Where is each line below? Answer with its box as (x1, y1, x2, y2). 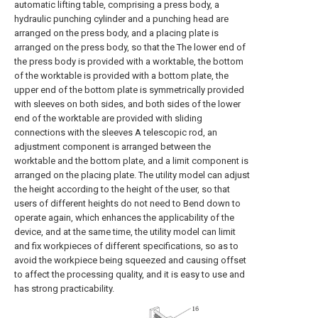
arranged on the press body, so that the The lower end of (14, 42, 246, 53)
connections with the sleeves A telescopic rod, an (14, 127, 217, 138)
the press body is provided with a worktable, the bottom (14, 56, 243, 67)
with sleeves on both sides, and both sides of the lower (14, 99, 241, 109)
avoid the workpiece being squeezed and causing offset (14, 255, 246, 265)
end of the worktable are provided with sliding (14, 113, 202, 124)
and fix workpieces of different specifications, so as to (14, 241, 238, 251)
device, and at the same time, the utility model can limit (14, 226, 236, 237)
